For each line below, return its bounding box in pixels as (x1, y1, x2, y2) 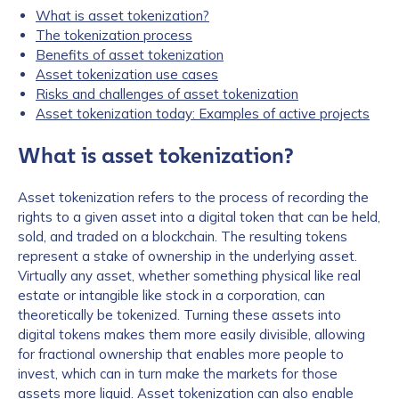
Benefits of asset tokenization (36, 46, 224, 63)
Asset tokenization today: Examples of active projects (36, 105, 370, 122)
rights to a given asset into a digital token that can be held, (18, 208, 380, 225)
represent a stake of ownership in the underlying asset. (18, 248, 357, 265)
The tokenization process (36, 27, 192, 44)
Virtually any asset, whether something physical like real (18, 267, 361, 284)
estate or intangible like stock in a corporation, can (18, 287, 325, 304)
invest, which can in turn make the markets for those (18, 365, 338, 382)
